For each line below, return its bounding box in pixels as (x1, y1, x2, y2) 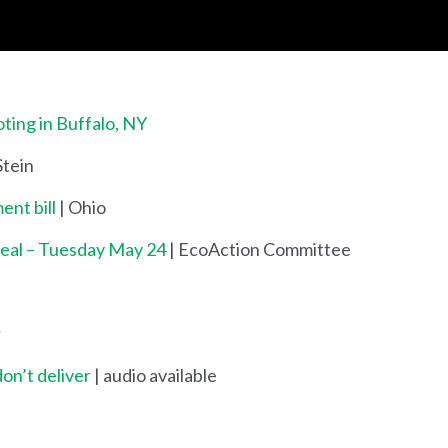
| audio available (91, 363, 217, 386)
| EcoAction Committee (166, 237, 351, 260)
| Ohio (56, 195, 106, 218)
